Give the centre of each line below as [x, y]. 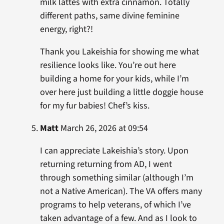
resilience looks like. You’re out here [108, 65]
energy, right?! [66, 29]
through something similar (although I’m [116, 178]
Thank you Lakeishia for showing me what [119, 52]
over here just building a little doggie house [121, 92]
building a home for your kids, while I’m [114, 79]
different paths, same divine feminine [109, 16]
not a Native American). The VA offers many [121, 191]
